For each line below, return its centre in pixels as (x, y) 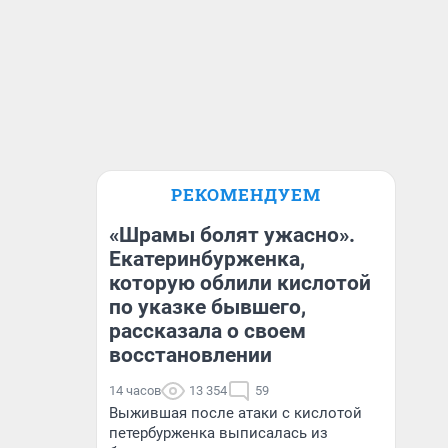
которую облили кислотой (240, 283)
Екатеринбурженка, (207, 259)
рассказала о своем (207, 331)
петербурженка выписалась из (218, 433)
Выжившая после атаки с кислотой (235, 413)
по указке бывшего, (207, 307)
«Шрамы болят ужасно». (232, 235)
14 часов (135, 390)
